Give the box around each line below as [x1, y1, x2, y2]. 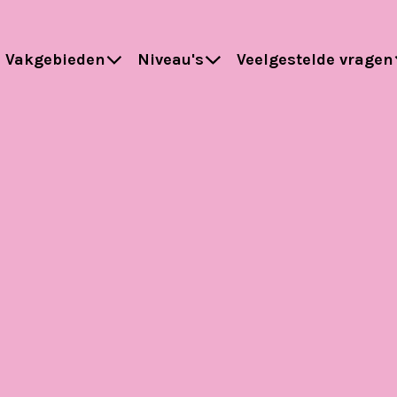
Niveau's [137, 50, 205, 69]
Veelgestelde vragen [236, 50, 393, 69]
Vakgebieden [5, 50, 105, 69]
